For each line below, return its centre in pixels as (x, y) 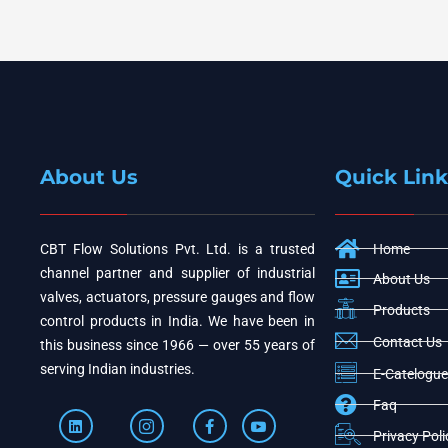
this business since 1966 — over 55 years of (177, 344)
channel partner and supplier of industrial (177, 272)
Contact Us (407, 341)
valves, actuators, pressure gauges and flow (177, 296)
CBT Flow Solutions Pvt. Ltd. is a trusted (177, 248)
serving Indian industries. (117, 368)
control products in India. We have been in (177, 320)
